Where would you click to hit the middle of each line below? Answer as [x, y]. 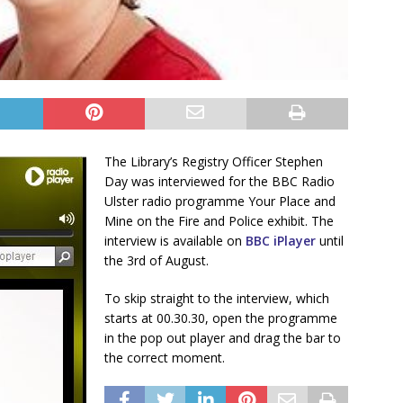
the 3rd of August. [157, 260]
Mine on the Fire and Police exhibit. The [219, 220]
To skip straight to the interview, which [217, 298]
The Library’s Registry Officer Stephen [214, 161]
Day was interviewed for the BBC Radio [219, 181]
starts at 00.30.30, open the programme [221, 318]
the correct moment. [165, 357]
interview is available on [175, 240]
